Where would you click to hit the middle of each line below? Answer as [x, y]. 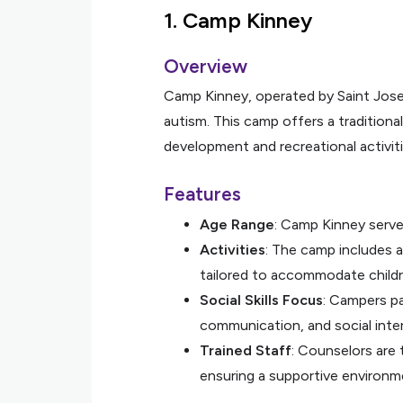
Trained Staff [246, 350]
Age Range [237, 224]
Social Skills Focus [261, 300]
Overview [206, 66]
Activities [233, 250]
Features [202, 194]
